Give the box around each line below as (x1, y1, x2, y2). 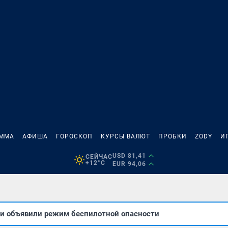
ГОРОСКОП (56, 133, 93, 140)
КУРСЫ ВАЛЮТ (101, 133, 150, 140)
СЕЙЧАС (85, 153, 112, 160)
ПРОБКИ (158, 133, 187, 140)
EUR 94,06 (112, 160, 146, 167)
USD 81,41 (112, 152, 146, 159)
